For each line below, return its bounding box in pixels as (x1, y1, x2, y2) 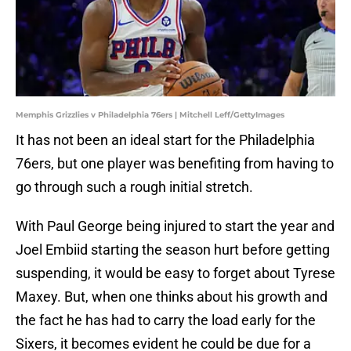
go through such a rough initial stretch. (16, 179, 253, 196)
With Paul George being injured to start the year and (16, 218, 335, 235)
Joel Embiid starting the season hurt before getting (16, 241, 330, 259)
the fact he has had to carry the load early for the (16, 312, 316, 329)
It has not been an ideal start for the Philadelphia (16, 132, 315, 149)
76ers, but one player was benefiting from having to (16, 155, 334, 172)
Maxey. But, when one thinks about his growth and (16, 288, 327, 306)
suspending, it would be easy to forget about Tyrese (16, 265, 335, 282)
